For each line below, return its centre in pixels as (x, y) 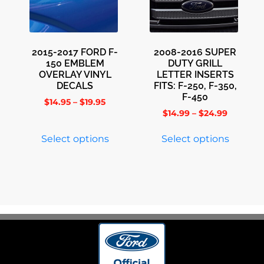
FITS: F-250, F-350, (195, 86)
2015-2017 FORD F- (75, 52)
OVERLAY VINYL (75, 75)
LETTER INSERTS (195, 75)
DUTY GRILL (195, 64)
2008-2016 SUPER (195, 52)
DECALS (75, 86)
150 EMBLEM (75, 64)
